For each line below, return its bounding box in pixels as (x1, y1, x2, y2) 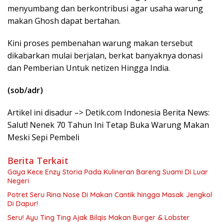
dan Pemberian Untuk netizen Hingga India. (7, 62, 170, 73)
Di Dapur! (7, 199, 38, 208)
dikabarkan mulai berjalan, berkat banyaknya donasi (7, 50, 203, 61)
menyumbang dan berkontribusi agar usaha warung (7, 2, 203, 14)
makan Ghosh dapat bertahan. (7, 15, 120, 26)
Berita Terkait (7, 154, 68, 166)
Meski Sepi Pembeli (7, 131, 79, 143)
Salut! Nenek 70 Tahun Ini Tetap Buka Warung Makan (7, 119, 209, 130)
